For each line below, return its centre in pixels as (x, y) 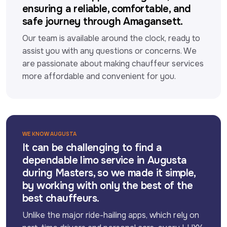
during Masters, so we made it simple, (109, 173)
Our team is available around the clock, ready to (111, 38)
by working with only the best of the (108, 185)
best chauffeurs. (61, 198)
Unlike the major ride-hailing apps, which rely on (111, 215)
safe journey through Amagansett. (103, 21)
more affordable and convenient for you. (99, 76)
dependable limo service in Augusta (105, 160)
